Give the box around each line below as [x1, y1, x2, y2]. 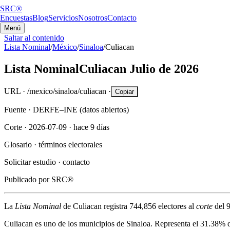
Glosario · [4, 140, 36, 149]
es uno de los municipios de [33, 219, 126, 228]
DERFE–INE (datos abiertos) [33, 105, 129, 114]
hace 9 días [73, 122, 109, 131]
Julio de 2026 [129, 62, 199, 75]
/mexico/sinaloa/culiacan [27, 86, 106, 95]
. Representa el [150, 219, 200, 228]
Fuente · [4, 105, 31, 114]
